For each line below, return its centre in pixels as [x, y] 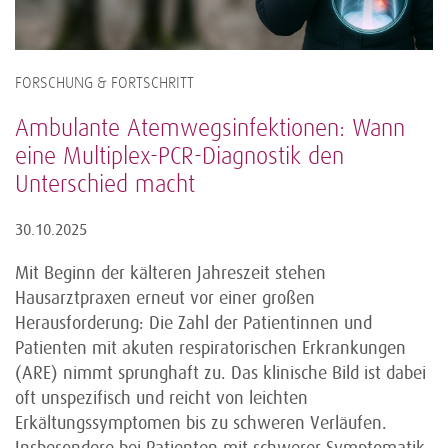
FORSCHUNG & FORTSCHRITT [104, 84]
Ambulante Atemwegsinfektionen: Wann [210, 129]
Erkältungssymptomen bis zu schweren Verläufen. [201, 423]
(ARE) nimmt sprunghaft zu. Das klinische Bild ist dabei [220, 373]
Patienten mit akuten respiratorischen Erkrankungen [210, 348]
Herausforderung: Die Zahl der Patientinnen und [193, 323]
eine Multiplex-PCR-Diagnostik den [179, 157]
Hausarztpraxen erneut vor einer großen [165, 298]
